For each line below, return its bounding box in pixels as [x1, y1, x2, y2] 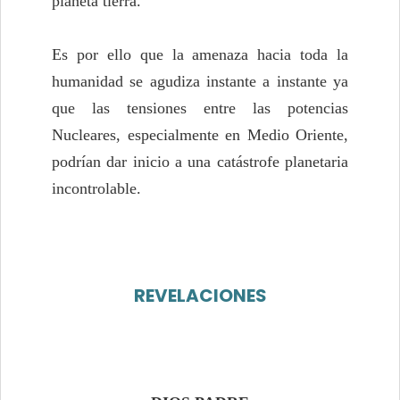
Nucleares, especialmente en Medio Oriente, [52, 126, 348, 145]
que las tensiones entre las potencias [52, 99, 348, 118]
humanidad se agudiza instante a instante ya [52, 72, 348, 91]
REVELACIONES [133, 283, 267, 309]
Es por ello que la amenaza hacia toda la [52, 46, 348, 64]
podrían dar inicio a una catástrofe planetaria [52, 153, 348, 171]
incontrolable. [52, 179, 141, 198]
